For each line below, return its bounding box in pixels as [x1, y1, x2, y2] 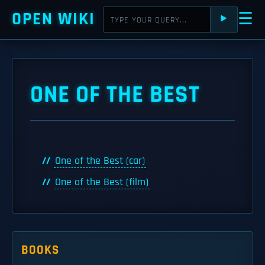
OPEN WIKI [12, 8, 95, 30]
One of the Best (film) [55, 176, 148, 189]
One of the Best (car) [55, 154, 145, 167]
